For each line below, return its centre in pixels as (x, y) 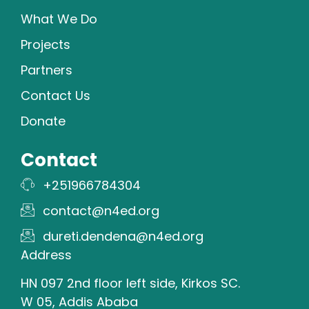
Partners (47, 70)
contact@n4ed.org (101, 210)
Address (46, 255)
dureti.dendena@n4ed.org (123, 236)
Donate (43, 121)
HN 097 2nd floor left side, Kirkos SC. (130, 283)
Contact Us (56, 95)
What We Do (59, 19)
